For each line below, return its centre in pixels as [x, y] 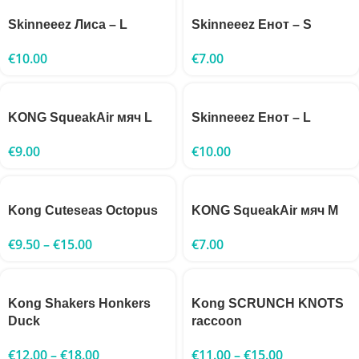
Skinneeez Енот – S [252, 24]
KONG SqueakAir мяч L [80, 117]
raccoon [217, 321]
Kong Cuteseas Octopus [83, 210]
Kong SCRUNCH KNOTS [268, 303]
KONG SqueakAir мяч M [265, 210]
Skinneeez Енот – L [251, 117]
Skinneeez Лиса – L [68, 24]
